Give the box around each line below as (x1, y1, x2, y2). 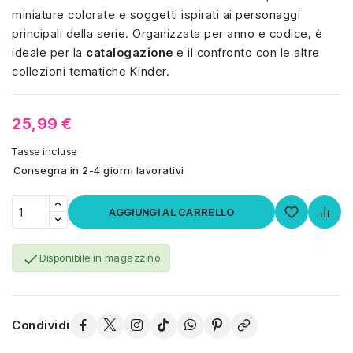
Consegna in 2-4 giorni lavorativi (13, 164, 184, 177)
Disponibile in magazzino (39, 251, 160, 265)
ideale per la (12, 45, 86, 61)
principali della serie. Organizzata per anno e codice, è (12, 26, 322, 42)
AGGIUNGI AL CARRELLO (108, 206, 235, 219)
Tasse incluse (12, 145, 77, 158)
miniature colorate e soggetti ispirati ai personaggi (12, 7, 300, 23)
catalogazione (86, 45, 173, 61)
